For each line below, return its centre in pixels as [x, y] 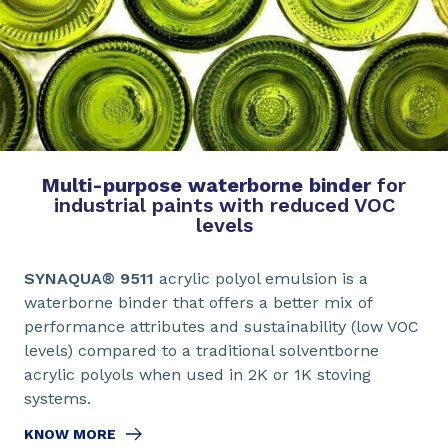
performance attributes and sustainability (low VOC [221, 327]
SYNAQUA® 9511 [89, 279]
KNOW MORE [70, 434]
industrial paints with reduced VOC [224, 205]
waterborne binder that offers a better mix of [198, 303]
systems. [57, 399]
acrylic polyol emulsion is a [261, 279]
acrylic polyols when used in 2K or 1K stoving [197, 375]
